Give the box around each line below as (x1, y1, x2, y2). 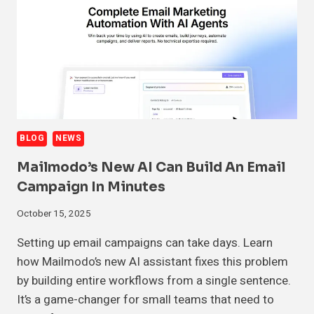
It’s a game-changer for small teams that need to (17, 290, 274, 308)
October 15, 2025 (17, 206, 91, 221)
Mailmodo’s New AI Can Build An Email (17, 159, 285, 177)
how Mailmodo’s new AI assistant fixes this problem (17, 252, 288, 271)
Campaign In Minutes (17, 179, 165, 196)
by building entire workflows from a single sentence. (17, 271, 291, 289)
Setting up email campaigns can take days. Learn (17, 233, 273, 252)
